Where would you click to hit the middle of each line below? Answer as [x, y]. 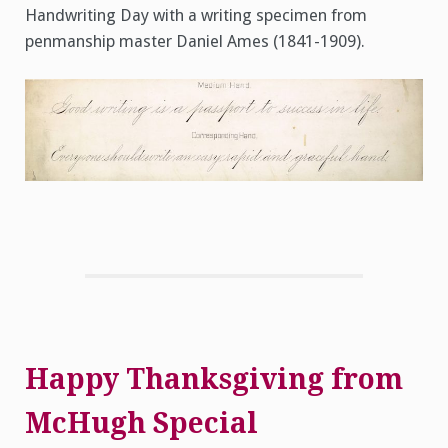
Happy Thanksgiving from [214, 380]
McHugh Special [141, 424]
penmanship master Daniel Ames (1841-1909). [195, 41]
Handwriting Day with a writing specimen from [196, 15]
